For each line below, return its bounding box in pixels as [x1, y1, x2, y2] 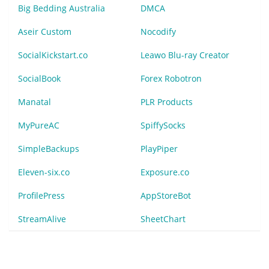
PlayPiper [141, 143, 178, 155]
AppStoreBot [141, 190, 191, 202]
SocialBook [18, 73, 61, 85]
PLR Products [141, 96, 193, 108]
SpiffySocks [141, 119, 186, 131]
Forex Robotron [141, 73, 202, 85]
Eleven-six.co [18, 166, 70, 178]
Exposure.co [141, 166, 189, 178]
